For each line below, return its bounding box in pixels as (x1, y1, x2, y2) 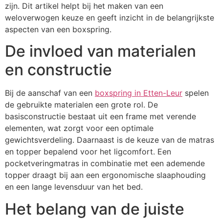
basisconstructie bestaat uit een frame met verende (5, 111, 196, 122)
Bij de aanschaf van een (5, 88, 95, 98)
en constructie (5, 60, 112, 80)
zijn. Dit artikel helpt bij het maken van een (5, 1, 163, 11)
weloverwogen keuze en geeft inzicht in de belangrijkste (5, 13, 214, 22)
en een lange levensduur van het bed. (5, 182, 143, 192)
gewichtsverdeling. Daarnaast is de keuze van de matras (5, 135, 214, 145)
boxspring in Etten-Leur (95, 88, 182, 98)
